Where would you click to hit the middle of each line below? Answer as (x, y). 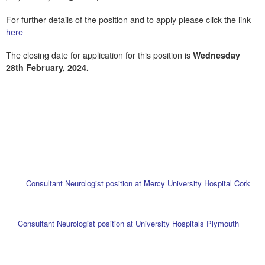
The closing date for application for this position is (99, 55)
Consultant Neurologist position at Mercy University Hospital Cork (138, 183)
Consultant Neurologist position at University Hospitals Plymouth (129, 224)
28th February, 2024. (47, 68)
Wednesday (216, 55)
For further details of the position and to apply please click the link (128, 19)
